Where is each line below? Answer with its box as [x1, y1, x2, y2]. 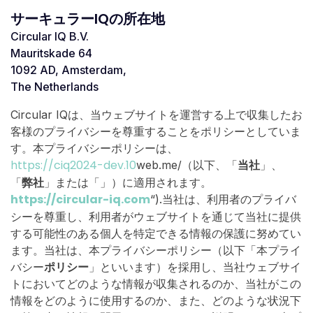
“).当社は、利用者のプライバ [150, 191, 296, 206]
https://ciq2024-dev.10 [10, 156, 136, 173]
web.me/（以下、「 [136, 157, 238, 172]
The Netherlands [10, 79, 99, 94]
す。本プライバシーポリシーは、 [10, 140, 178, 155]
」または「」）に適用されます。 [44, 175, 212, 189]
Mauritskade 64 [10, 45, 92, 60]
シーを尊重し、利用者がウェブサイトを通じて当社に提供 [10, 209, 301, 224]
